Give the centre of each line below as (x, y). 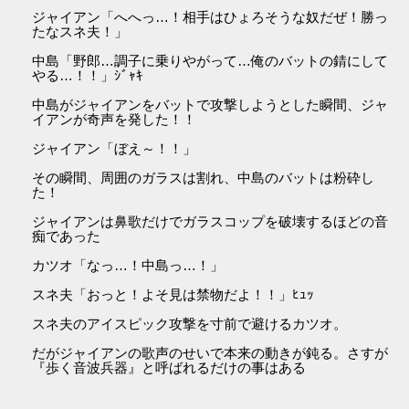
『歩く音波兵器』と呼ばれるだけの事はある (169, 368)
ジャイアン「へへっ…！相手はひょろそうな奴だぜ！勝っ (210, 17)
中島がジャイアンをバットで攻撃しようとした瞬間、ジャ (210, 105)
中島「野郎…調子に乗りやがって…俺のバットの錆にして (210, 61)
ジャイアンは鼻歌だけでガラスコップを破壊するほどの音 (210, 222)
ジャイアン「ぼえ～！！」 (115, 149)
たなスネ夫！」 (80, 32)
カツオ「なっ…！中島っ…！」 (128, 266)
